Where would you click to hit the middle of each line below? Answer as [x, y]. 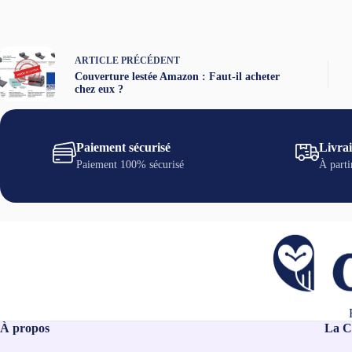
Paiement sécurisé [124, 148]
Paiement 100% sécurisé [130, 165]
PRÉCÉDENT [149, 60]
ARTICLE [97, 60]
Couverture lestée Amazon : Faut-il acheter [177, 76]
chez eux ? [99, 89]
